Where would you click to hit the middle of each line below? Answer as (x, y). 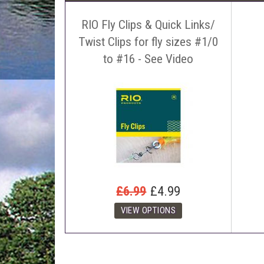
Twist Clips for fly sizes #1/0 (148, 42)
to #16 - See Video (148, 59)
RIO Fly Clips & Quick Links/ (148, 24)
